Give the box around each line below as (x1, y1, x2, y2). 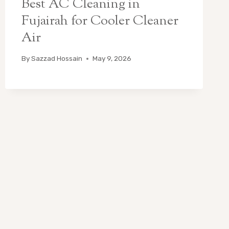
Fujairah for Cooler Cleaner (21, 11, 178, 31)
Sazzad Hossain (31, 54, 82, 63)
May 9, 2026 (92, 54, 131, 63)
